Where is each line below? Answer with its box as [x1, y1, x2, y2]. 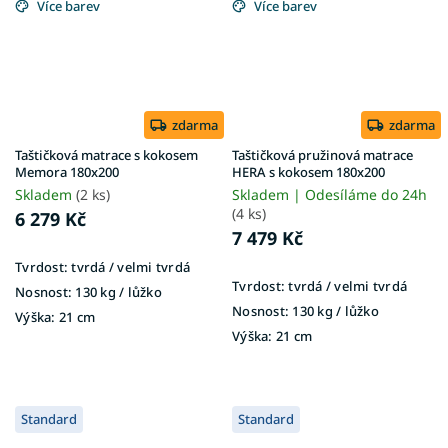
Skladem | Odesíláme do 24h [232, 184, 427, 204]
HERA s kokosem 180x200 [232, 162, 385, 181]
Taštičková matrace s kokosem [15, 145, 198, 164]
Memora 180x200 [15, 162, 119, 181]
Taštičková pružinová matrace [232, 145, 413, 164]
